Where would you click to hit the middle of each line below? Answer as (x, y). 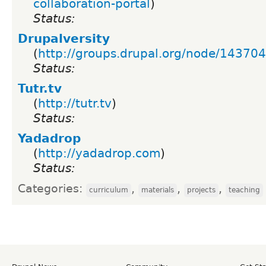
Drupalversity (64, 38)
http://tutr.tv (75, 103)
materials (158, 190)
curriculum (109, 190)
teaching (244, 190)
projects (201, 190)
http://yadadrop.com (99, 153)
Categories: (52, 188)
